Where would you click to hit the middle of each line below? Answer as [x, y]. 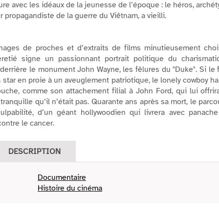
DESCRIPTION [34, 152]
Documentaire [62, 178]
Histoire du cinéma [70, 188]
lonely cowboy [184, 80]
